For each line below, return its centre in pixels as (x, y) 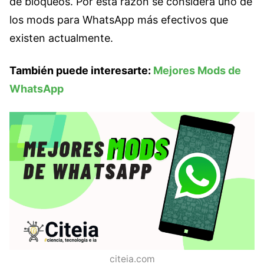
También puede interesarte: (81, 70)
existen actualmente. (61, 38)
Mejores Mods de (197, 70)
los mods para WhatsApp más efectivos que (119, 19)
